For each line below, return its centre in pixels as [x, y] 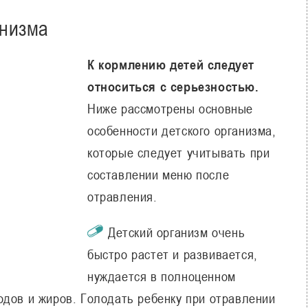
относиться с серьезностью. [173, 86]
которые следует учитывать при [179, 152]
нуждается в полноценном [162, 276]
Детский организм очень [177, 232]
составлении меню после [158, 174]
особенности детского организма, [182, 130]
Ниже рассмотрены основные [170, 108]
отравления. [122, 196]
